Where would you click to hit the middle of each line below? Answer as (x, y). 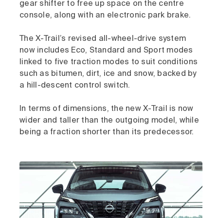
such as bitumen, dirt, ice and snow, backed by (108, 74)
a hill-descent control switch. (75, 86)
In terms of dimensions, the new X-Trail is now (107, 109)
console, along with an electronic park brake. (105, 16)
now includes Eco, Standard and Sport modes (106, 51)
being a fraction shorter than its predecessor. (107, 132)
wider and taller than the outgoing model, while (109, 121)
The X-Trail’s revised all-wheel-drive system (103, 39)
